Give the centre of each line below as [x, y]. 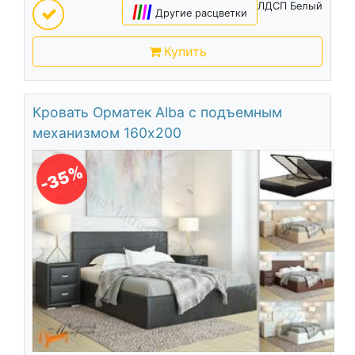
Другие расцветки [202, 13]
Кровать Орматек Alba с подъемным [157, 113]
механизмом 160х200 [107, 133]
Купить [185, 51]
